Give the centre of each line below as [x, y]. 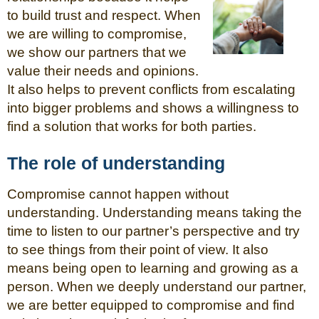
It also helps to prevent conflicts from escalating [151, 90]
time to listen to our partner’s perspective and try [153, 231]
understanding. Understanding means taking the [155, 212]
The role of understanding [116, 163]
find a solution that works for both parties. [132, 127]
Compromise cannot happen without [118, 194]
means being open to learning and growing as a [153, 268]
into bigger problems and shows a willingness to [153, 108]
